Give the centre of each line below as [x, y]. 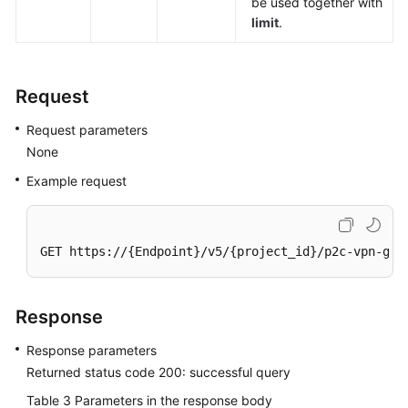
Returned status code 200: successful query [158, 372]
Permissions [68, 41]
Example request [76, 181]
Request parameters [87, 130]
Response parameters [92, 350]
